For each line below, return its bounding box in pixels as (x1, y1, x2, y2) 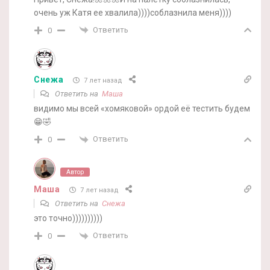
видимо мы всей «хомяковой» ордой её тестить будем (34, 104, 250, 114)
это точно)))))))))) (34, 213, 102, 224)
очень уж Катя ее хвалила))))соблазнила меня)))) (34, 7, 231, 17)
